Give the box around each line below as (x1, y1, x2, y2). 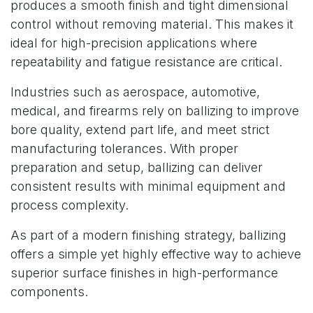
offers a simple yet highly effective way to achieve (10, 247, 301, 261)
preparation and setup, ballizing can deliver (10, 160, 263, 175)
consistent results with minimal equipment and (10, 179, 286, 194)
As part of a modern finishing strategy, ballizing (10, 228, 286, 242)
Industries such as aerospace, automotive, (10, 85, 260, 99)
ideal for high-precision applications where (10, 36, 257, 50)
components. (10, 284, 88, 299)
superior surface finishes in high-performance (10, 265, 278, 280)
